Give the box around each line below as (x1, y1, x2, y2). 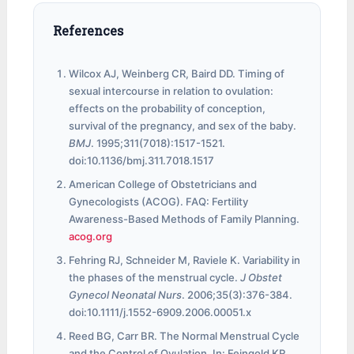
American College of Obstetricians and (69, 178, 258, 191)
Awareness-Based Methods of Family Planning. (69, 213, 300, 226)
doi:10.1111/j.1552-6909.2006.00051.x (69, 306, 252, 319)
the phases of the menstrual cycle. (69, 271, 241, 284)
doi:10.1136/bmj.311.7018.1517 (69, 154, 215, 168)
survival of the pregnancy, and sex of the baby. (69, 119, 297, 133)
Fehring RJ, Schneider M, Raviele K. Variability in (69, 254, 301, 267)
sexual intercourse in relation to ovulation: (69, 85, 274, 98)
